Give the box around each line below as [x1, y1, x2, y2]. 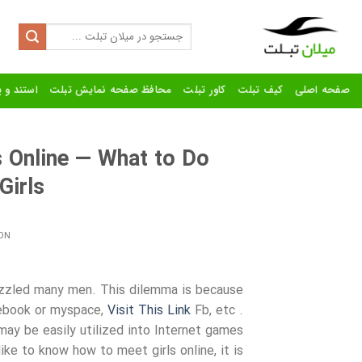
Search [159, 22, 192, 38]
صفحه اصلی [294, 82, 350, 99]
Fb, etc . [191, 300, 243, 321]
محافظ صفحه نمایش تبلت [48, 82, 172, 99]
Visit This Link [107, 300, 191, 321]
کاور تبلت [183, 82, 226, 99]
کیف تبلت [237, 82, 284, 99]
